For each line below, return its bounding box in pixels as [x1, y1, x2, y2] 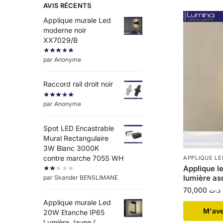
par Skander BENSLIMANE [43, 174, 118, 182]
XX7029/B [43, 35, 78, 44]
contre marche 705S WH [43, 153, 123, 162]
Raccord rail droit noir [43, 80, 113, 89]
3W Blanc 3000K [43, 143, 99, 152]
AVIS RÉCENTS [43, 1, 92, 9]
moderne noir [43, 25, 86, 34]
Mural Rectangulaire [43, 133, 109, 142]
